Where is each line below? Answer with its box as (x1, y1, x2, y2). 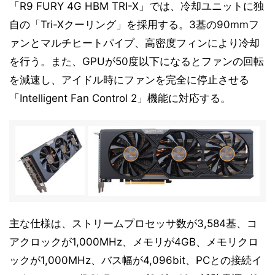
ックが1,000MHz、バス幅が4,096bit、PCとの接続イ (9, 254, 262, 266)
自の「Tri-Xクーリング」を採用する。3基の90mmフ (9, 18, 259, 31)
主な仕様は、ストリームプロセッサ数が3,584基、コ (9, 217, 257, 230)
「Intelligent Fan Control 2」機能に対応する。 (9, 92, 231, 104)
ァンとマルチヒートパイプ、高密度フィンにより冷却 (9, 37, 260, 49)
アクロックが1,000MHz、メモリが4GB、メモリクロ (9, 236, 258, 248)
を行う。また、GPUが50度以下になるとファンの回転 (9, 55, 264, 68)
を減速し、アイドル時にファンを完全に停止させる (9, 74, 249, 86)
